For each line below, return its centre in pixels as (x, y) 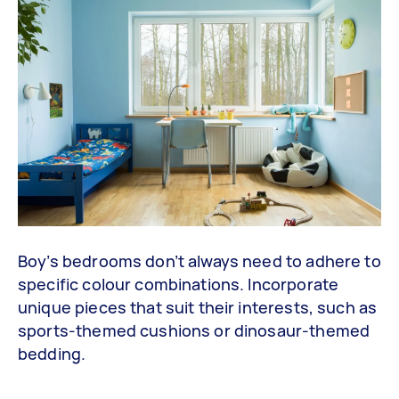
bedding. (52, 353)
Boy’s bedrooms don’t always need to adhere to (199, 261)
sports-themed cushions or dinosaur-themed (194, 330)
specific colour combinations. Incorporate (179, 284)
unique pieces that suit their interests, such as (198, 307)
